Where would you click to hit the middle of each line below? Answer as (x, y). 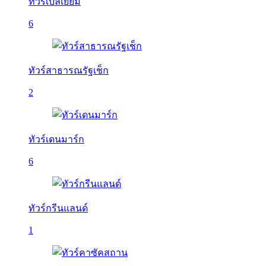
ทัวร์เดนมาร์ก (56, 139)
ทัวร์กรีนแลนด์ (58, 208)
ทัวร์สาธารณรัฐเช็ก (69, 70)
